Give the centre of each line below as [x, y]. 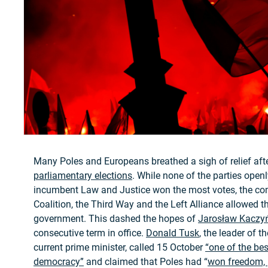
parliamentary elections [83, 175]
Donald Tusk [173, 233]
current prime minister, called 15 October [119, 247]
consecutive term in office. [90, 233]
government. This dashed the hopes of [116, 218]
